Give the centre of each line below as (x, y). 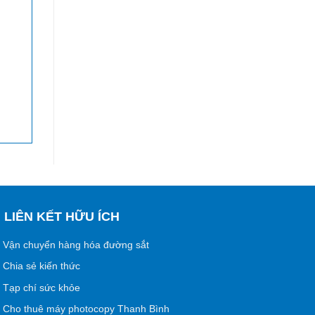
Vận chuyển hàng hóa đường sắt (76, 244)
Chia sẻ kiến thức (42, 266)
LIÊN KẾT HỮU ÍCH (62, 217)
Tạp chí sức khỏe (42, 287)
